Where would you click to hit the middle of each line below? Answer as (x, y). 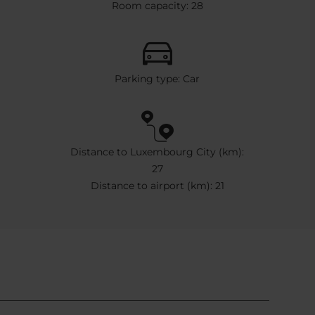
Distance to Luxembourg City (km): (157, 152)
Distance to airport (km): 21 (157, 185)
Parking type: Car (157, 78)
